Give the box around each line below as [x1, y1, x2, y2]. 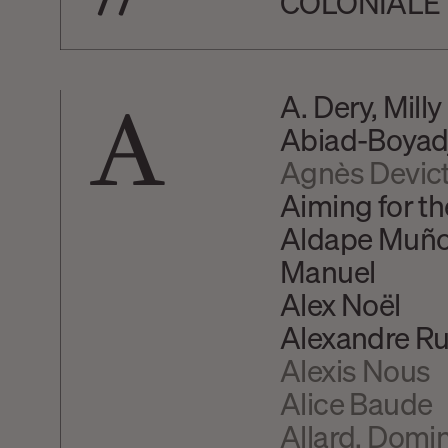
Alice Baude [279, 383, 433, 422]
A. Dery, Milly [279, 86, 442, 125]
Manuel [279, 251, 376, 290]
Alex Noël [279, 284, 401, 323]
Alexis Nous [279, 350, 431, 389]
